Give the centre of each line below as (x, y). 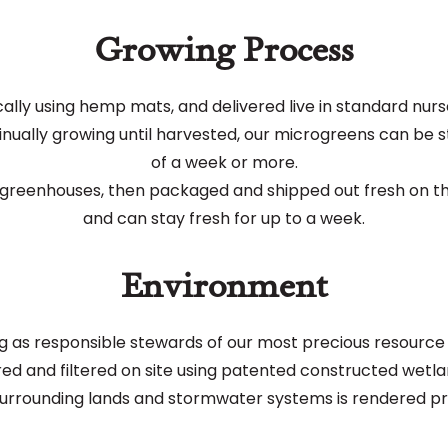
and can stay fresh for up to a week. (224, 218)
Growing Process (224, 46)
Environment (224, 282)
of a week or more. (224, 162)
